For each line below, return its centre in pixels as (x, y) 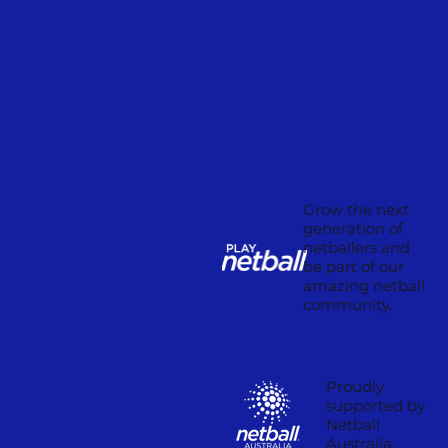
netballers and (357, 248)
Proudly (355, 387)
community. (348, 305)
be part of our (354, 267)
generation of (353, 229)
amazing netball (364, 286)
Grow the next (356, 210)
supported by (376, 406)
